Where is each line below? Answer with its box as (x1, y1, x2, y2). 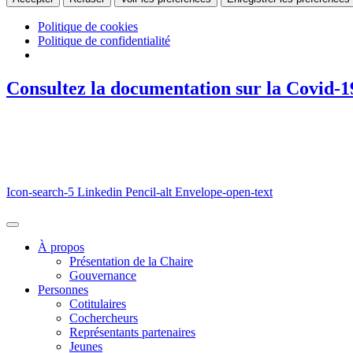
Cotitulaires (69, 297, 126, 311)
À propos (38, 240, 84, 255)
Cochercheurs (69, 311, 138, 325)
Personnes (38, 283, 88, 297)
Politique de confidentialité (38, 33, 170, 47)
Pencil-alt (125, 185, 172, 199)
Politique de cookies (38, 19, 138, 33)
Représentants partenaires (69, 325, 195, 340)
